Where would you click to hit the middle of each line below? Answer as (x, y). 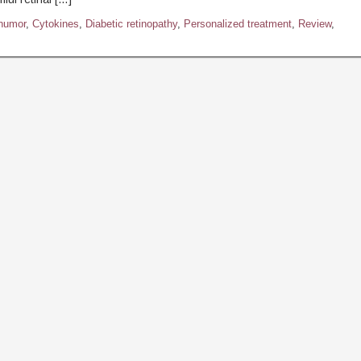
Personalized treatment (237, 24)
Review (314, 24)
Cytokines (55, 24)
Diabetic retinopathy (131, 24)
